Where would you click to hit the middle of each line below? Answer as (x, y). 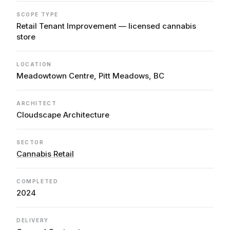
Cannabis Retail (45, 154)
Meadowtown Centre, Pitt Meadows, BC (90, 76)
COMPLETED (37, 181)
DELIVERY (33, 220)
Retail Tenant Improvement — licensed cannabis (106, 26)
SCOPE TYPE (37, 14)
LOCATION (34, 64)
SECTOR (30, 142)
